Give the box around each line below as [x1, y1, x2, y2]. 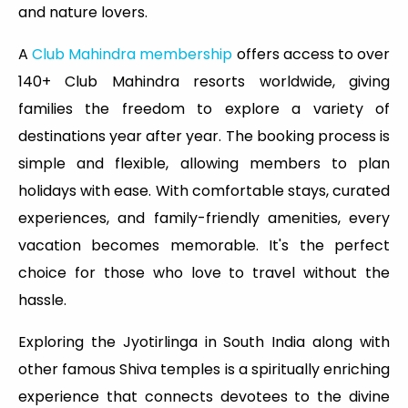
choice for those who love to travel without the [18, 262, 390, 284]
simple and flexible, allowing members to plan [18, 153, 390, 175]
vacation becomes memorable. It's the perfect [18, 235, 390, 257]
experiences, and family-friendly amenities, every [18, 208, 390, 229]
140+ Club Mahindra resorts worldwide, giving [18, 71, 390, 93]
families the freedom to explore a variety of [18, 98, 390, 120]
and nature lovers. [18, 2, 148, 24]
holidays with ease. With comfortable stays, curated [18, 180, 390, 202]
